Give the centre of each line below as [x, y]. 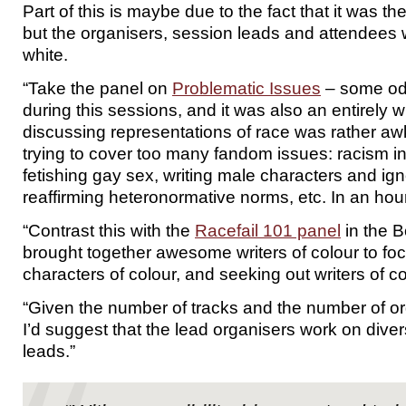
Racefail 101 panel [268, 230]
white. [45, 54]
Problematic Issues [246, 88]
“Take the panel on [97, 88]
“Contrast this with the [109, 230]
